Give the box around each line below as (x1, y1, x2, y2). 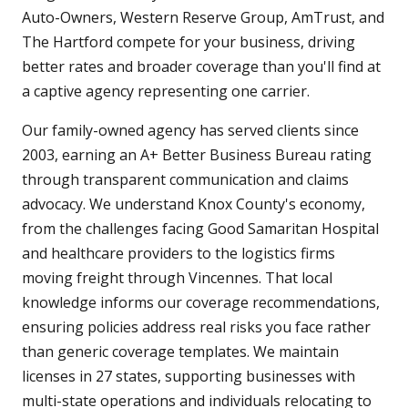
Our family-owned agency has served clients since (22, 120, 359, 141)
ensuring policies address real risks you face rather (22, 317, 371, 338)
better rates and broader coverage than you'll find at (22, 56, 381, 77)
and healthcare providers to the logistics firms (22, 243, 335, 264)
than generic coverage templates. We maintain (22, 342, 339, 362)
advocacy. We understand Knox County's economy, (22, 194, 365, 215)
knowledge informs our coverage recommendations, (22, 292, 380, 313)
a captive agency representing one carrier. (22, 81, 310, 102)
